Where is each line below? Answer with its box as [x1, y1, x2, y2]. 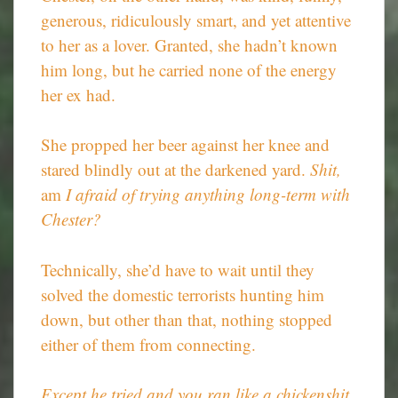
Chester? [41, 208, 101, 231]
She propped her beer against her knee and [41, 133, 330, 156]
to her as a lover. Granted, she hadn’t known [41, 33, 338, 56]
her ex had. [41, 83, 115, 106]
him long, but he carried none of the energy [41, 58, 337, 81]
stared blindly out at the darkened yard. [41, 158, 310, 181]
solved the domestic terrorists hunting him [41, 283, 324, 306]
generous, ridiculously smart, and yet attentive [41, 8, 351, 31]
